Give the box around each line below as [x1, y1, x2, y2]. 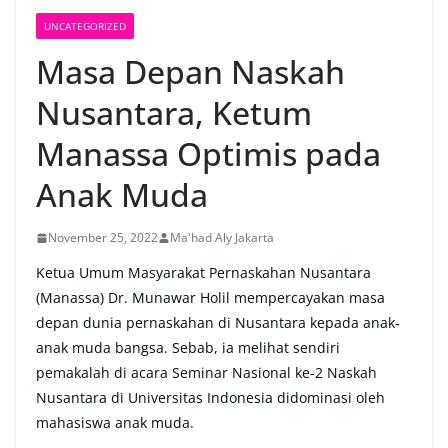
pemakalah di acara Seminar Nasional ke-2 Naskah [36, 363, 377, 383]
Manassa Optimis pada [36, 132, 381, 176]
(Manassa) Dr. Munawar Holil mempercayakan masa [36, 288, 385, 308]
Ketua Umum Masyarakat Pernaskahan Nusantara [36, 263, 371, 283]
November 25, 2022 [48, 229, 158, 247]
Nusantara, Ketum [36, 91, 312, 135]
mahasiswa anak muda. [36, 413, 194, 433]
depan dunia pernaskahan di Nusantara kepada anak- [36, 313, 400, 333]
